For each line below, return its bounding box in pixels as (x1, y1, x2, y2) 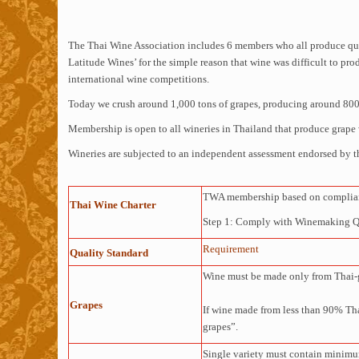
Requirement (202, 243, 259, 255)
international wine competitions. (67, 73, 209, 85)
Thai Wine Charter (69, 199, 200, 211)
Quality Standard (69, 247, 151, 259)
